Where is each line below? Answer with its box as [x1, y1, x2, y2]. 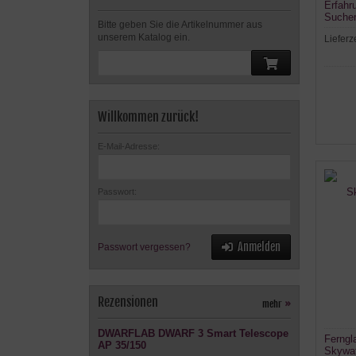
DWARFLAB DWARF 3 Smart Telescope [98, 327, 288, 339]
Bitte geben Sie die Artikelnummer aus [98, 19, 262, 30]
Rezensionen [98, 294, 158, 310]
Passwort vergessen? [98, 242, 191, 253]
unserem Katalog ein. [98, 32, 190, 43]
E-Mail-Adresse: [98, 141, 160, 151]
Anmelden [238, 240, 281, 253]
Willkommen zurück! [98, 109, 199, 125]
